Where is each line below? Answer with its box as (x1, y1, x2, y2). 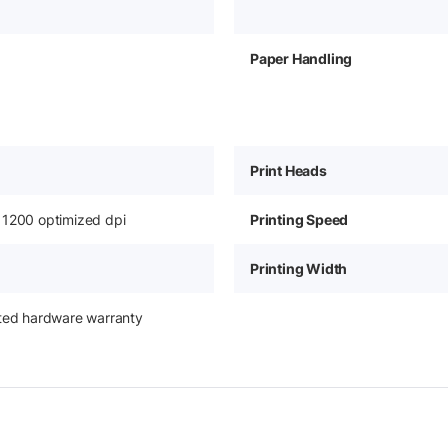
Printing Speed (250, 210, 349, 228)
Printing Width (250, 259, 348, 277)
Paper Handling (250, 49, 353, 67)
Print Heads (250, 161, 327, 179)
